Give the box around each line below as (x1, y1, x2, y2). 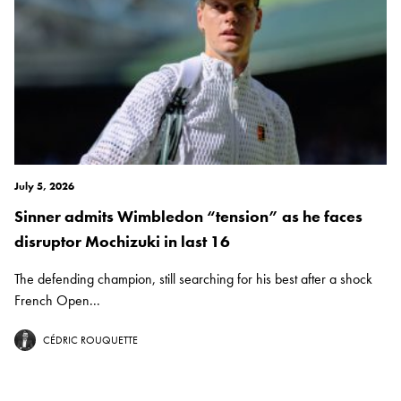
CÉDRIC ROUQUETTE (43, 333, 138, 348)
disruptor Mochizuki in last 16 (14, 231, 230, 252)
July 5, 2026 (14, 179, 74, 194)
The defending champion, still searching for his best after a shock (14, 269, 372, 289)
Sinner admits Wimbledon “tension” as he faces (14, 206, 363, 227)
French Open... (14, 291, 100, 311)
